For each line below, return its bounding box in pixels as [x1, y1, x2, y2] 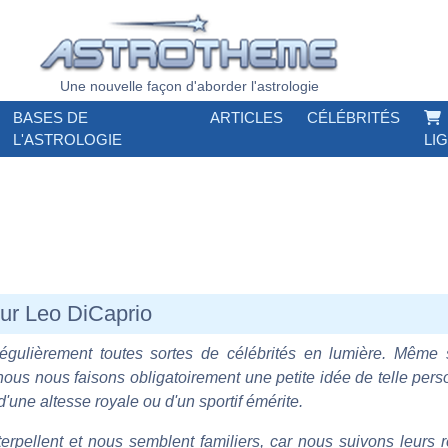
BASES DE [12, 109, 88, 126]
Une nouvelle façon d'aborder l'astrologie [59, 78, 319, 94]
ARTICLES [210, 109, 284, 126]
